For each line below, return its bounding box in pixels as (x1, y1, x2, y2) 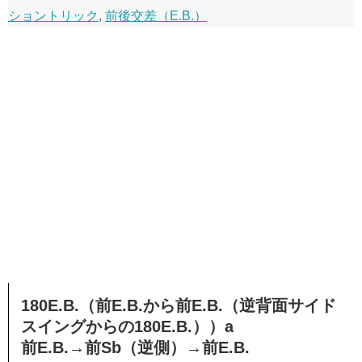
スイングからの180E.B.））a (21, 317, 234, 335)
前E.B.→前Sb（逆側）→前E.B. (21, 338, 250, 356)
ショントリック (8, 9, 99, 23)
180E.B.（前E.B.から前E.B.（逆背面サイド (21, 296, 336, 314)
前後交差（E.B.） (105, 9, 207, 23)
